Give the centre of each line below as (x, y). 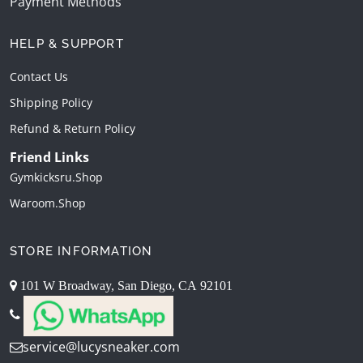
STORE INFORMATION (81, 251)
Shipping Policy (51, 102)
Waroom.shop (48, 203)
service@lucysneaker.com (101, 346)
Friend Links (49, 157)
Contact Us (39, 76)
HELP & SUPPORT (67, 43)
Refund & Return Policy (73, 128)
